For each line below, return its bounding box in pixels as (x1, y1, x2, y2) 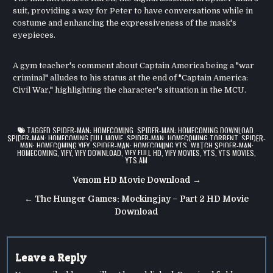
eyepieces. (13, 30, 56, 40)
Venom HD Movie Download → (72, 175, 201, 185)
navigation (6, 186, 91, 210)
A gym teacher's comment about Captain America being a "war (13, 61, 255, 71)
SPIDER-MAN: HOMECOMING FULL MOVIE (7, 132, 123, 143)
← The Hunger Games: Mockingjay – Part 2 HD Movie (24, 194, 249, 204)
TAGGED (25, 124, 52, 135)
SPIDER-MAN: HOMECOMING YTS (92, 140, 187, 151)
